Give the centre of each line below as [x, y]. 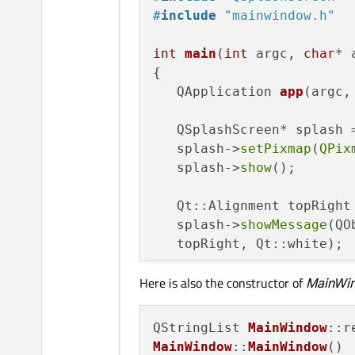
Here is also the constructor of [223, 283]
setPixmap [276, 149]
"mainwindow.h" [280, 16]
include [189, 16]
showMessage [284, 225]
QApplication [228, 92]
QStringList [200, 328]
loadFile [319, 339]
